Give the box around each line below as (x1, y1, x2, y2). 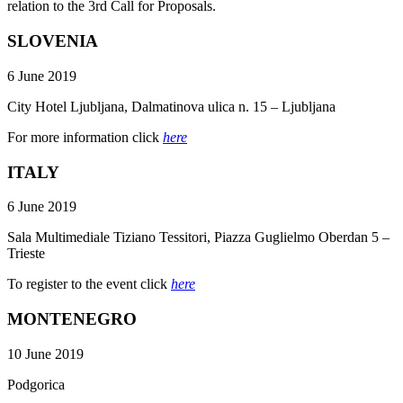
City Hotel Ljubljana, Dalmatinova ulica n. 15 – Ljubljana (7, 98, 336, 114)
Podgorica (7, 376, 65, 392)
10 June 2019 (7, 345, 84, 362)
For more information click (7, 129, 163, 145)
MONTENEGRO (7, 309, 137, 329)
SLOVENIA (7, 31, 103, 51)
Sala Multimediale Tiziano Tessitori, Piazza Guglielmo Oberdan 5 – (7, 229, 390, 246)
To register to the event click (7, 276, 171, 292)
